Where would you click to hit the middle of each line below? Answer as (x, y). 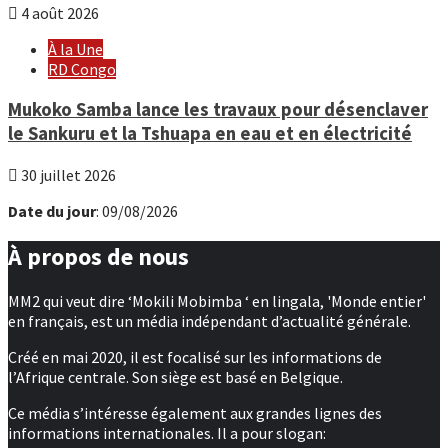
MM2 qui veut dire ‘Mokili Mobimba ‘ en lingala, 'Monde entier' (217, 301)
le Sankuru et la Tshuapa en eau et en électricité (210, 133)
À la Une (75, 49)
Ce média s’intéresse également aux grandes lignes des (195, 413)
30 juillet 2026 (67, 174)
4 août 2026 (58, 13)
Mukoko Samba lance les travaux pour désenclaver (218, 109)
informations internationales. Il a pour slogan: (167, 433)
